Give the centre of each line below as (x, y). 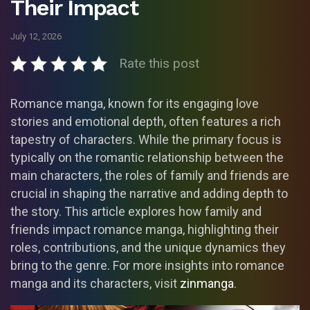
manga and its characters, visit (95, 284)
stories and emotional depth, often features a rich (146, 122)
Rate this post (159, 64)
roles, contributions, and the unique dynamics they (148, 248)
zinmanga (207, 284)
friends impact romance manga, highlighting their (145, 230)
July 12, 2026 (36, 37)
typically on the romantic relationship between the (147, 158)
